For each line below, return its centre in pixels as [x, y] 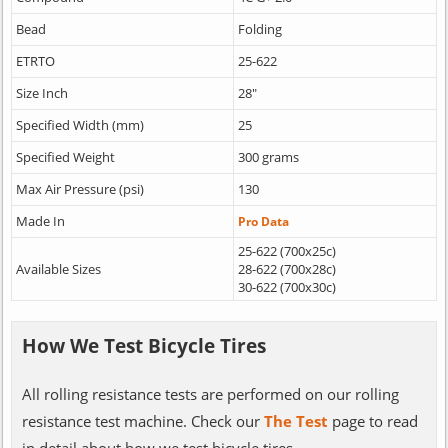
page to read [372, 420]
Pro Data [263, 220]
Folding [259, 28]
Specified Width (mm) [79, 124]
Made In [40, 220]
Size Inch [41, 92]
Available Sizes [58, 268]
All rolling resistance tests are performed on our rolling [210, 393]
